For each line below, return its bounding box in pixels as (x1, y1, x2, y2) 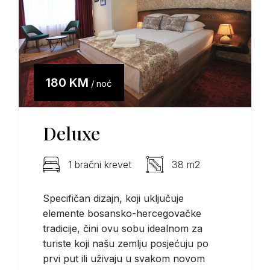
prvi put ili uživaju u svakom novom (43, 252, 205, 265)
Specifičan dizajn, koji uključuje (43, 192, 184, 204)
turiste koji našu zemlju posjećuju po (43, 237, 209, 250)
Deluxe (43, 121, 100, 145)
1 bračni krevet (68, 158, 131, 171)
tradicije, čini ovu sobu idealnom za (43, 222, 202, 234)
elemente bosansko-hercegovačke (43, 207, 201, 219)
